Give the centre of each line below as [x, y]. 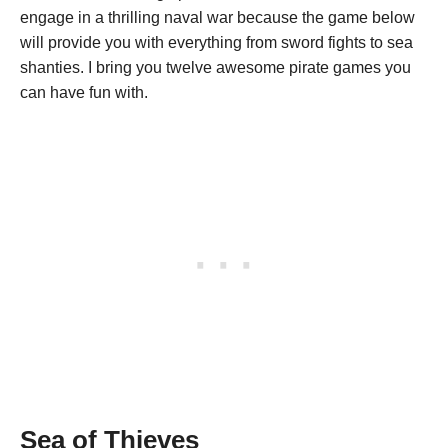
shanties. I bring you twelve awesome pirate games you [215, 67]
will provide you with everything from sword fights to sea [216, 42]
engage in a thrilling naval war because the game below [217, 17]
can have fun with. [86, 92]
